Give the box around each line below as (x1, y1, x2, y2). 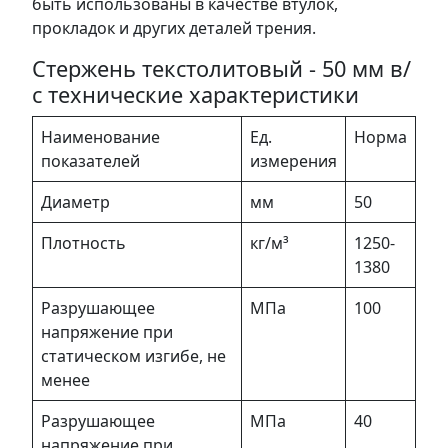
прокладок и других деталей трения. (32, 16, 316, 39)
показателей (41, 149, 140, 172)
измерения (250, 149, 337, 172)
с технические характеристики (32, 79, 359, 109)
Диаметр (41, 190, 110, 213)
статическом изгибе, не (41, 344, 226, 367)
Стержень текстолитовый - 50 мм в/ (32, 53, 411, 83)
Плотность (41, 231, 126, 254)
